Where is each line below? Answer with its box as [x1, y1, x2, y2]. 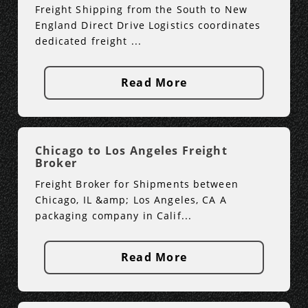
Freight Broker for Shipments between [34, 177, 239, 191]
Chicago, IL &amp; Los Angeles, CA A [34, 193, 227, 207]
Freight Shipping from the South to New [34, 3, 248, 16]
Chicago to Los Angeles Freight [34, 143, 228, 159]
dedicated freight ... [34, 34, 142, 48]
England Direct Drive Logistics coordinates [34, 19, 261, 32]
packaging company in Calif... [34, 209, 192, 223]
